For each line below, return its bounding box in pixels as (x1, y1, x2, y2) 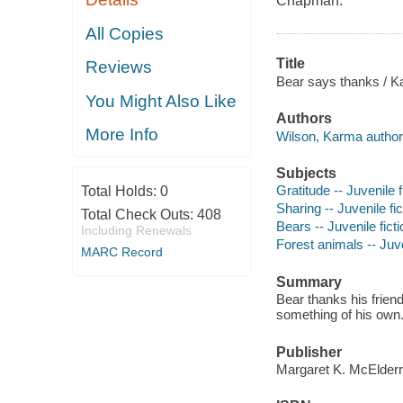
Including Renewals (80, 222, 192, 237)
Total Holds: (80, 183, 160, 199)
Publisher (275, 344, 342, 360)
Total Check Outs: (80, 206, 197, 222)
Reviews (85, 58, 153, 77)
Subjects (275, 165, 336, 181)
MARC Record (80, 244, 163, 259)
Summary (275, 273, 342, 290)
